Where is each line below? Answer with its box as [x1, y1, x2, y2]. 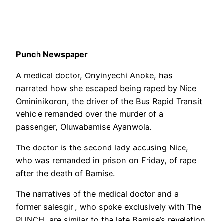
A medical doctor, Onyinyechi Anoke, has [16, 70, 173, 80]
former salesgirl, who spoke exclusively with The [16, 202, 201, 212]
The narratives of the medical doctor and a [16, 189, 179, 199]
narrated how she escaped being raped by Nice [16, 83, 196, 93]
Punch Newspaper [16, 49, 88, 60]
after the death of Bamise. [16, 168, 115, 178]
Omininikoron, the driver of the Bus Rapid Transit [16, 96, 202, 106]
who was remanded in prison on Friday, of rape [16, 155, 196, 165]
